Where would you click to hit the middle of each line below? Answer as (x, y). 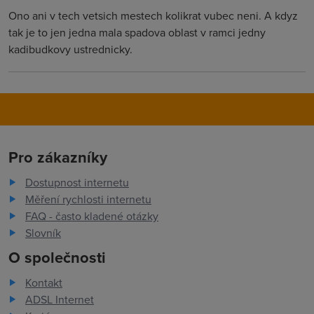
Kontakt (44, 282)
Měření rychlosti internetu (88, 199)
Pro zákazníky (58, 157)
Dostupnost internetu (77, 182)
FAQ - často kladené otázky (92, 216)
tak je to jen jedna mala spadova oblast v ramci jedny (137, 32)
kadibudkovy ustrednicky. (70, 49)
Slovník (43, 233)
